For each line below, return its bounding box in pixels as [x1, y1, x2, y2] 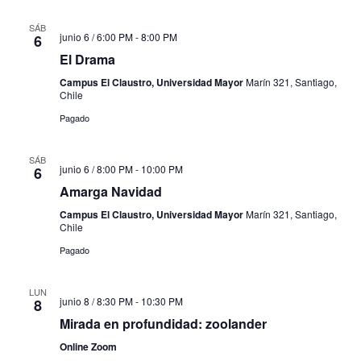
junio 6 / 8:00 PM [59, 162, 133, 176]
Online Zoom [59, 339, 117, 355]
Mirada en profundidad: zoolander [59, 314, 267, 334]
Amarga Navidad [59, 182, 162, 201]
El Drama [59, 50, 115, 69]
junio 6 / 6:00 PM [59, 30, 133, 44]
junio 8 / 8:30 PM [59, 294, 133, 309]
